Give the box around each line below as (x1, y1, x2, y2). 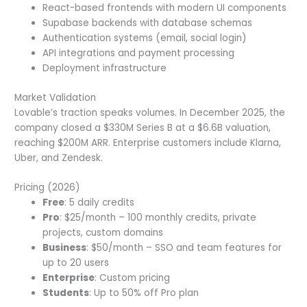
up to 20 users (42, 256, 110, 270)
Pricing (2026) (14, 181, 81, 195)
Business (42, 241, 87, 255)
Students (42, 286, 90, 300)
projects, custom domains (42, 226, 164, 240)
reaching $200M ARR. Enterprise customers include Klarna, (14, 136, 282, 149)
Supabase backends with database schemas (42, 16, 253, 29)
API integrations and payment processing (42, 47, 235, 60)
